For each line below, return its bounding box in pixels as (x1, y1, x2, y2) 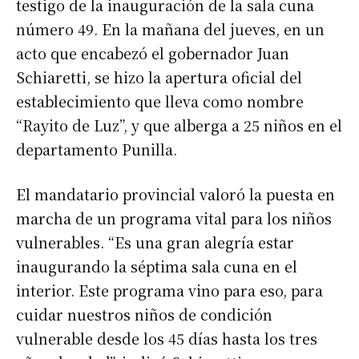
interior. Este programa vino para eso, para (16, 280, 323, 301)
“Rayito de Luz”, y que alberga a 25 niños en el (16, 115, 342, 136)
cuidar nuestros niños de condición (16, 304, 272, 325)
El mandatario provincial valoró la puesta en (16, 184, 335, 205)
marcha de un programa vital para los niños (16, 208, 332, 229)
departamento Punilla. (16, 139, 177, 160)
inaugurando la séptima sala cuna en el (16, 256, 297, 277)
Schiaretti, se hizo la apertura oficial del (16, 67, 302, 88)
